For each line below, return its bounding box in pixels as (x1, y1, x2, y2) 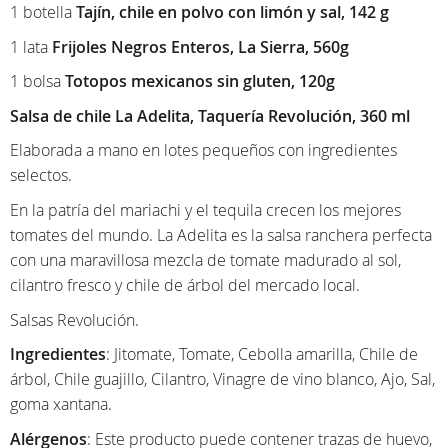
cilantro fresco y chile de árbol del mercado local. (10, 273, 360, 296)
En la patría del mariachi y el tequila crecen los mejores (10, 198, 401, 221)
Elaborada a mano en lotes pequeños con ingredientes (10, 139, 397, 162)
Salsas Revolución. (10, 308, 139, 331)
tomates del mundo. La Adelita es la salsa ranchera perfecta (10, 223, 432, 246)
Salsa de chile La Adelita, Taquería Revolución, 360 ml (10, 104, 410, 127)
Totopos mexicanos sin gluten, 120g (65, 70, 335, 93)
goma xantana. (10, 393, 112, 416)
